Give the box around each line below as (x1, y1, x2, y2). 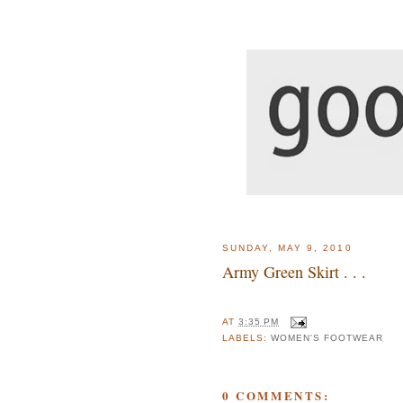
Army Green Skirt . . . (222, 260, 366, 282)
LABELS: (222, 333, 272, 344)
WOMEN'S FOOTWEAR (271, 333, 384, 344)
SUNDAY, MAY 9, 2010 (222, 243, 353, 254)
